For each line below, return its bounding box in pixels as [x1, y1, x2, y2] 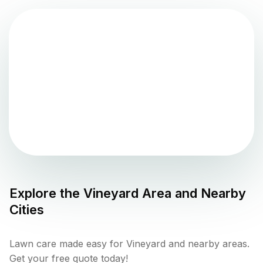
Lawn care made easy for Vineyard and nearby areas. [9, 237, 249, 249]
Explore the [9, 185, 83, 201]
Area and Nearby [139, 185, 246, 201]
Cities [9, 201, 44, 217]
